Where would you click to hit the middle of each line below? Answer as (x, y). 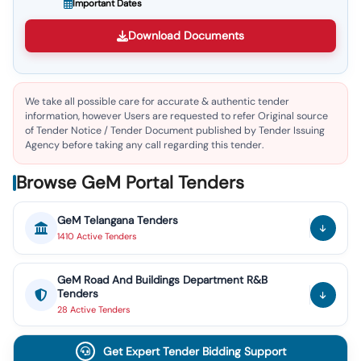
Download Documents (186, 35)
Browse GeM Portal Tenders (130, 183)
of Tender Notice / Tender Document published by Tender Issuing (175, 131)
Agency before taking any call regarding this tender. (144, 145)
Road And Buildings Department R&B (176, 280)
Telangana (109, 220)
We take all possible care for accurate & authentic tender (157, 102)
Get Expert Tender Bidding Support (194, 351)
